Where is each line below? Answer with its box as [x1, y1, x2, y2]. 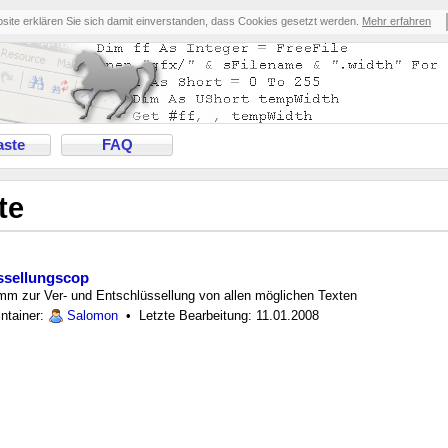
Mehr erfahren [362, 15, 431, 27]
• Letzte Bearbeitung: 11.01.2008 [118, 308, 319, 323]
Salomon [67, 308, 118, 323]
